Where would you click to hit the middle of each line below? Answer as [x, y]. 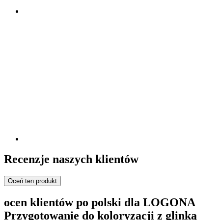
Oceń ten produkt [32, 181]
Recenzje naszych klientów [71, 159]
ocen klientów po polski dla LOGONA [99, 203]
